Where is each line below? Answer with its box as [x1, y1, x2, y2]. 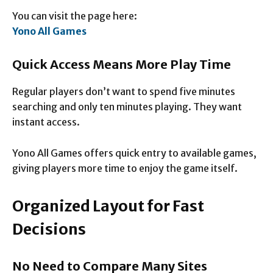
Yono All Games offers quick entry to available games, [12, 147, 257, 160]
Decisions [12, 219, 86, 239]
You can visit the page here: [12, 10, 137, 23]
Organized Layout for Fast [12, 196, 204, 216]
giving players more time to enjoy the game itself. [12, 162, 238, 175]
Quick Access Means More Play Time [12, 57, 231, 73]
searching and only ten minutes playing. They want [12, 101, 242, 113]
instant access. [12, 116, 80, 129]
